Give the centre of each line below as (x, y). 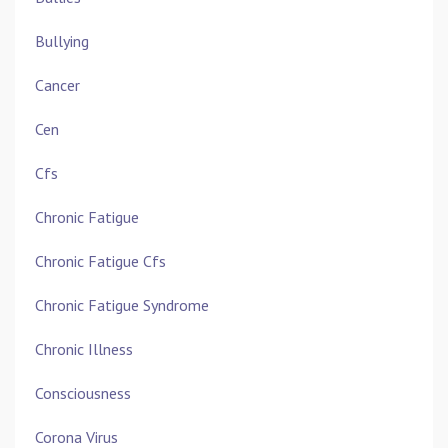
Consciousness (83, 393)
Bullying (62, 41)
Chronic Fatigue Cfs (100, 261)
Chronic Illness (84, 349)
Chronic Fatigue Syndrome (122, 305)
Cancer (57, 85)
